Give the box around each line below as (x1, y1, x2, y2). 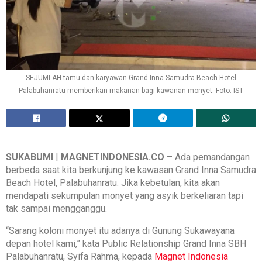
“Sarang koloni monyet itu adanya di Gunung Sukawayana (6, 225, 235, 236)
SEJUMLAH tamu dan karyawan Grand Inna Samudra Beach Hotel (26, 73, 236, 82)
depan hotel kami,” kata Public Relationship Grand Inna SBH (6, 237, 246, 249)
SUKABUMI (6, 151, 53, 163)
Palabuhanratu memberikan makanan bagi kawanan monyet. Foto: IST (19, 86, 243, 95)
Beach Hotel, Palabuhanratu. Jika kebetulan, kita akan (6, 177, 220, 188)
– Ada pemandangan (164, 151, 250, 163)
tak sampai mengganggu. (6, 202, 107, 214)
